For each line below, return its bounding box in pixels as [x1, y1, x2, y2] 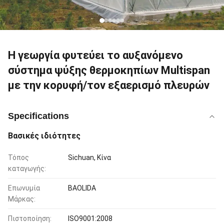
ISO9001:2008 [68, 214, 112, 222]
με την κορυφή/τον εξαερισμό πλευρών [8, 79, 209, 91]
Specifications [8, 111, 69, 121]
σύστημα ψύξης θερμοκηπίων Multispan [8, 64, 210, 76]
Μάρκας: [8, 195, 35, 203]
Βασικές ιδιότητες [8, 131, 80, 140]
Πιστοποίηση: [8, 214, 51, 222]
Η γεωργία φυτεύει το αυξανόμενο [8, 49, 183, 61]
